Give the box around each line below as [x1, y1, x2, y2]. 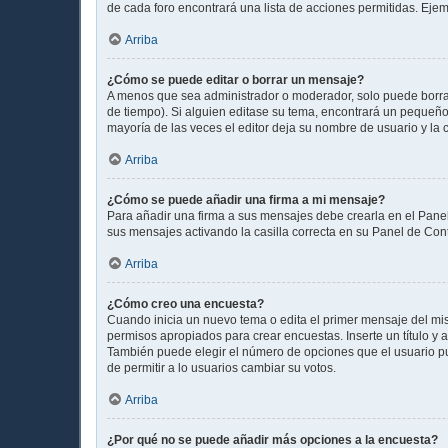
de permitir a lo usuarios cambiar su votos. [107, 360, 336, 375]
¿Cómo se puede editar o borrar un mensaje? [107, 72, 364, 87]
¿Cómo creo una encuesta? [107, 296, 264, 311]
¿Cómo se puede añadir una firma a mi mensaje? [107, 192, 385, 207]
